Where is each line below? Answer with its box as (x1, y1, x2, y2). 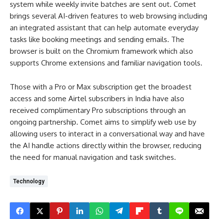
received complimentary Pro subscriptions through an (10, 106, 186, 115)
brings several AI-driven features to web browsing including (10, 11, 207, 21)
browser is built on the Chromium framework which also (10, 46, 193, 56)
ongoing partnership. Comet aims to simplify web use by (10, 117, 196, 127)
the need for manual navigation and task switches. (10, 153, 176, 162)
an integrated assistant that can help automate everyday (10, 23, 198, 32)
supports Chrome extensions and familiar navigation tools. (10, 58, 202, 67)
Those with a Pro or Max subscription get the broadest (10, 82, 192, 91)
